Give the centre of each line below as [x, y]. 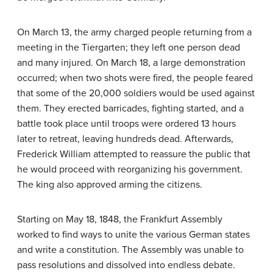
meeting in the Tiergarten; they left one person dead [129, 47]
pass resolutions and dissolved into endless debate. [126, 265]
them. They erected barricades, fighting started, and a [130, 108]
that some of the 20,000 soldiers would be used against [136, 93]
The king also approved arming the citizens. [110, 184]
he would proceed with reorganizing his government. [130, 169]
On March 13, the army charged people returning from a [134, 32]
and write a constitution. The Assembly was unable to [130, 250]
